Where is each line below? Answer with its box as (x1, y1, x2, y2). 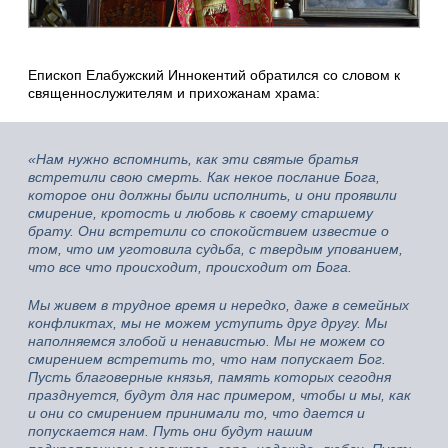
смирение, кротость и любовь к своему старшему (28, 204, 373, 221)
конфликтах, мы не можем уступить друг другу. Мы (28, 314, 387, 331)
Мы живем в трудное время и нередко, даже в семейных (28, 296, 409, 313)
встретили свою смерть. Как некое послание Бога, (28, 168, 380, 185)
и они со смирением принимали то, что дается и (28, 404, 365, 421)
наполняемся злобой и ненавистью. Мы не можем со (28, 332, 385, 349)
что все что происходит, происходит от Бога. (28, 258, 352, 275)
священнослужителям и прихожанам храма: (28, 84, 320, 101)
